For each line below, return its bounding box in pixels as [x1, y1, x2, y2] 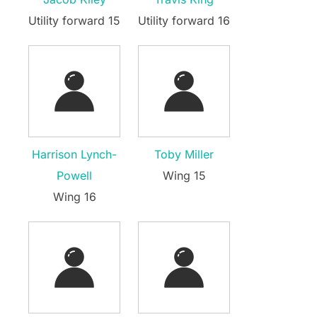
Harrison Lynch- [32, 146, 117, 161]
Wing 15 [162, 168, 206, 183]
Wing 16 [52, 189, 96, 204]
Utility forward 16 [138, 13, 230, 28]
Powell [57, 168, 92, 183]
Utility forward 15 [28, 13, 120, 28]
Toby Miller [154, 146, 214, 161]
